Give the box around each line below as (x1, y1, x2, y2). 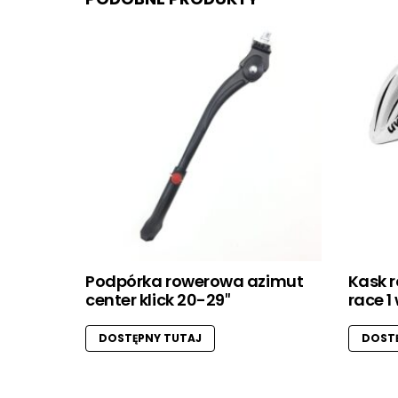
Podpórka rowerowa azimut (85, 270, 304, 293)
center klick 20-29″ (85, 289, 230, 312)
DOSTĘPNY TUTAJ (99, 330, 202, 346)
